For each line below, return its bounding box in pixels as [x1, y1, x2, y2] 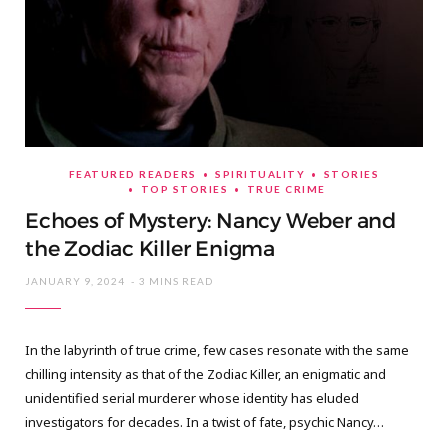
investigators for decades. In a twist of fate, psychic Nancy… [25, 413, 384, 432]
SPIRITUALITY [215, 168, 306, 181]
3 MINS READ [139, 275, 213, 288]
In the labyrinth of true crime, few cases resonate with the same [25, 341, 409, 360]
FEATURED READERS [68, 168, 197, 181]
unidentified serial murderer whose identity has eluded [25, 389, 359, 408]
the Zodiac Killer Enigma [25, 236, 275, 263]
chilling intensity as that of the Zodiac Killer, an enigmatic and [25, 365, 386, 384]
